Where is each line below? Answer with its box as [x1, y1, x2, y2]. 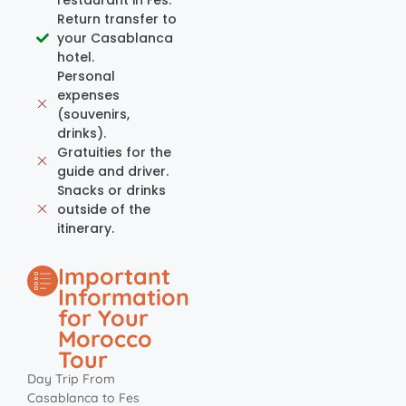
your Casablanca [56, 28, 173, 47]
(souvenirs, [56, 104, 130, 123]
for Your [58, 303, 149, 332]
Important [58, 261, 170, 290]
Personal [56, 66, 115, 85]
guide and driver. [56, 161, 169, 180]
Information [58, 282, 189, 311]
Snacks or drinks [56, 180, 166, 199]
